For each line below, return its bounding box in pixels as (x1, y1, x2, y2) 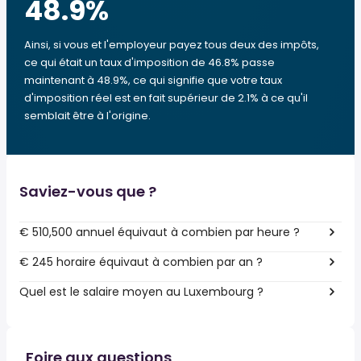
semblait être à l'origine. (24, 108, 151, 123)
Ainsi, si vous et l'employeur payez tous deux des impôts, (24, 37, 319, 52)
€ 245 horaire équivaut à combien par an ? (19, 253, 263, 270)
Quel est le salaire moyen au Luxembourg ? (19, 283, 263, 300)
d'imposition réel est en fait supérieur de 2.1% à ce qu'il (24, 90, 308, 106)
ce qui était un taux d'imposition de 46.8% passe (24, 55, 275, 70)
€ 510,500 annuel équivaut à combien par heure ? (19, 223, 300, 240)
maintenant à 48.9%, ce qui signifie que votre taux (24, 73, 282, 88)
